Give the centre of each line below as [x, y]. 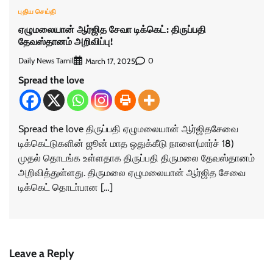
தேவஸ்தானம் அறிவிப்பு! [66, 41]
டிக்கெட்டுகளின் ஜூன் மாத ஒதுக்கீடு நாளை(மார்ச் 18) [126, 143]
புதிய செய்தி [37, 12]
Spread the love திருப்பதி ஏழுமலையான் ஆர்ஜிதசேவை [128, 129]
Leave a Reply [42, 253]
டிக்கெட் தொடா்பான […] [66, 187]
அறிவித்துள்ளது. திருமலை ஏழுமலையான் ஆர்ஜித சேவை [132, 172]
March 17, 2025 [110, 61]
